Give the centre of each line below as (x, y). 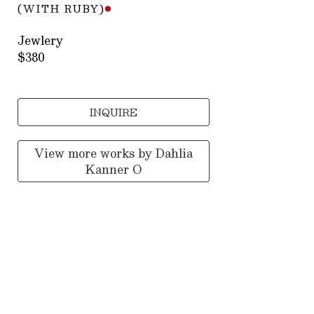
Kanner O (114, 170)
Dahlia (175, 153)
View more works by (95, 153)
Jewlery (41, 41)
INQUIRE (114, 112)
